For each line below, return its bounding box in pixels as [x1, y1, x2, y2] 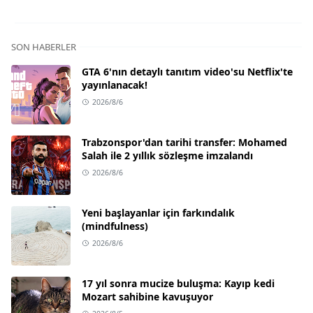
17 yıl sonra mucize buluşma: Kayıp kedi [82, 276, 275, 290]
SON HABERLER [11, 40, 76, 53]
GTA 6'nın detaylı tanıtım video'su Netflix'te [82, 64, 293, 78]
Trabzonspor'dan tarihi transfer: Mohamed [82, 135, 287, 149]
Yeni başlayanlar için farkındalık [82, 205, 235, 219]
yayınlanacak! [82, 78, 147, 92]
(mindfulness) [82, 219, 148, 233]
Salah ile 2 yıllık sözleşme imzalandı [82, 148, 253, 162]
